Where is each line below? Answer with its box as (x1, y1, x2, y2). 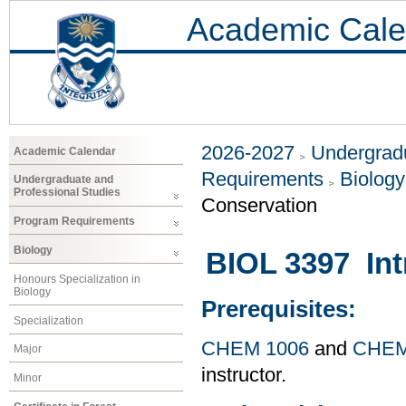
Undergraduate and (14, 173, 113, 187)
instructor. (201, 363, 286, 386)
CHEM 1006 (201, 337, 309, 360)
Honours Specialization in (14, 272, 140, 285)
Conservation (201, 195, 317, 217)
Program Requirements (14, 215, 135, 228)
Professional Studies (14, 186, 121, 199)
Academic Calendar (14, 144, 116, 158)
